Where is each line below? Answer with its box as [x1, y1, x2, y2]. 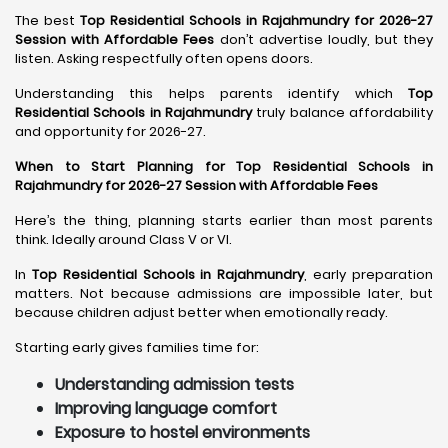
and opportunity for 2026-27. [15, 122, 206, 141]
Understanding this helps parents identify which [15, 84, 408, 103]
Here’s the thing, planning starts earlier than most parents [15, 211, 433, 230]
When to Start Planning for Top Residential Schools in [15, 157, 433, 176]
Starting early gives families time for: [15, 338, 259, 357]
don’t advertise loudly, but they [214, 30, 433, 49]
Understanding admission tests [55, 373, 294, 396]
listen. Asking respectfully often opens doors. [15, 49, 313, 68]
